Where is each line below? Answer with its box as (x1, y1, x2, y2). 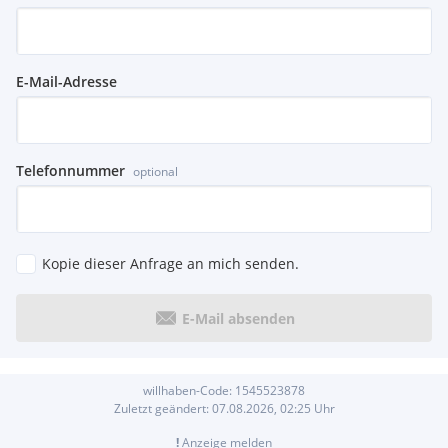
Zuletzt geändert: (113, 400, 212, 418)
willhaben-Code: (143, 382, 235, 400)
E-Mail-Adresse (16, 72, 117, 92)
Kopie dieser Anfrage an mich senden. (42, 254, 299, 274)
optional (133, 163, 178, 181)
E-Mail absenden (181, 308, 295, 328)
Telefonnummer (16, 161, 125, 181)
